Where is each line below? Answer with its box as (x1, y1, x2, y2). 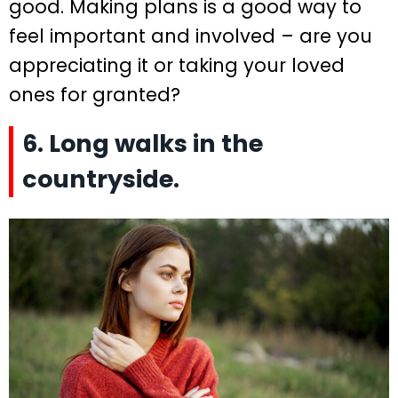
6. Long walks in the (22, 127, 263, 161)
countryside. (22, 163, 179, 196)
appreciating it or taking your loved (9, 52, 345, 79)
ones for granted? (9, 82, 180, 108)
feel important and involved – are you (9, 23, 372, 50)
